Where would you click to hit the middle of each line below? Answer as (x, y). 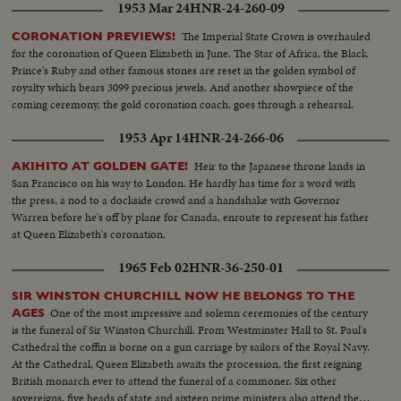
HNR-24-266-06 (236, 138)
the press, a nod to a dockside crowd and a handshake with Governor (176, 200)
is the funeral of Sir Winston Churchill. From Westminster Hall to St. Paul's (190, 330)
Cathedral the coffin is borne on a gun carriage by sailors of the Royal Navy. (191, 347)
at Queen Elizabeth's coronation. (89, 235)
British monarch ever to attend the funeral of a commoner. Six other (175, 381)
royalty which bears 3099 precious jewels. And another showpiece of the (183, 88)
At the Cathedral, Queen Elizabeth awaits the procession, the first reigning (187, 364)
